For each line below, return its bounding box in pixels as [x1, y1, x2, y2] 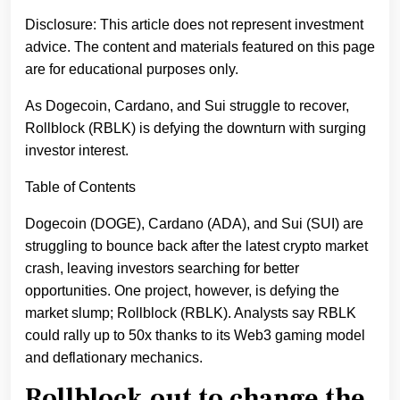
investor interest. [25, 142, 129, 158]
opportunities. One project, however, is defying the [25, 282, 339, 298]
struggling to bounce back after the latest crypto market [25, 237, 368, 254]
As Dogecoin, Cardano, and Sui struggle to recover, [25, 97, 349, 113]
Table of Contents [25, 179, 136, 195]
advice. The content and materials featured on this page [25, 38, 375, 54]
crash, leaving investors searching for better [25, 260, 299, 276]
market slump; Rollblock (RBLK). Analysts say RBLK [25, 304, 356, 321]
